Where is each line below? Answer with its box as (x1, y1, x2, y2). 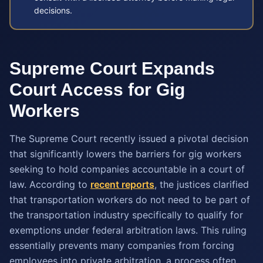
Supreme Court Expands (9, 59, 215, 78)
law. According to (9, 178, 90, 190)
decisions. (34, 5, 72, 15)
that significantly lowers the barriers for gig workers (9, 148, 241, 160)
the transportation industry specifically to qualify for (9, 209, 243, 221)
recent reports (90, 178, 154, 190)
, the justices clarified (154, 178, 249, 190)
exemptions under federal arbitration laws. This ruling (9, 224, 247, 236)
